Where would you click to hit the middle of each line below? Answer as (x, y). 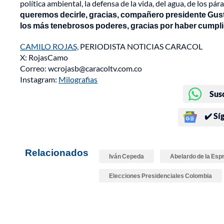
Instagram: (39, 79)
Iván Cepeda (126, 156)
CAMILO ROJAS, (49, 46)
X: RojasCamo (44, 57)
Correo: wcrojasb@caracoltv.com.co (81, 68)
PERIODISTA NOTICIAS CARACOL (140, 46)
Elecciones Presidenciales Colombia (160, 175)
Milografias (78, 79)
